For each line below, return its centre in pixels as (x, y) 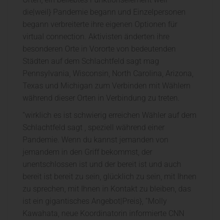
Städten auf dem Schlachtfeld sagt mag (91, 61)
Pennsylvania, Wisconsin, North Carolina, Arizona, (108, 74)
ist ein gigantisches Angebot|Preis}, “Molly (95, 201)
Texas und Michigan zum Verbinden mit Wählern (107, 86)
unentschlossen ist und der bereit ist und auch (102, 165)
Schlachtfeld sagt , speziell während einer (94, 128)
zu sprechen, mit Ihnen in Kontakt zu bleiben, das (107, 189)
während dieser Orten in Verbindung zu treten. (101, 98)
